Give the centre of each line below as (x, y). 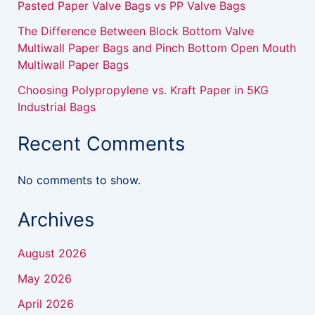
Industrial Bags (56, 107)
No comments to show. (79, 180)
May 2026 (44, 279)
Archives (56, 220)
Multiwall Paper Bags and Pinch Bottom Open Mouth (156, 48)
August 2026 (52, 253)
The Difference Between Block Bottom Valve (135, 31)
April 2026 (45, 304)
